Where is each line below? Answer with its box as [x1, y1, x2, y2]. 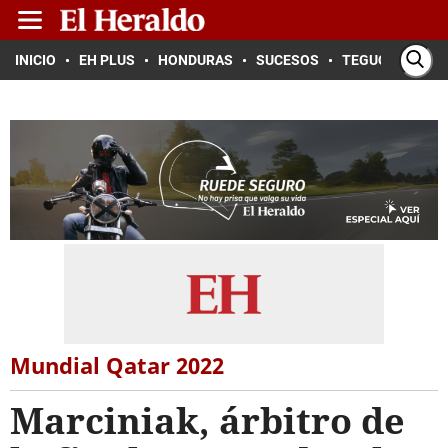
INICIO [15, 52, 56, 68]
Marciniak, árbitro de [10, 396, 405, 445]
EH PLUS [79, 52, 135, 68]
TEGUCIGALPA [342, 52, 435, 68]
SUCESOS [256, 52, 319, 68]
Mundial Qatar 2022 [10, 350, 224, 380]
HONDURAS [158, 52, 233, 68]
